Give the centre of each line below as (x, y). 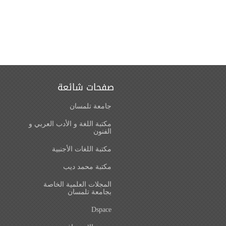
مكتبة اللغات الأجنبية (82, 149)
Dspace (101, 210)
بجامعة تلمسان (90, 192)
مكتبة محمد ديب (87, 167)
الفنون (102, 131)
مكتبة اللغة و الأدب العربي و (70, 124)
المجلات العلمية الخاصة (77, 184)
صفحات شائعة (86, 87)
